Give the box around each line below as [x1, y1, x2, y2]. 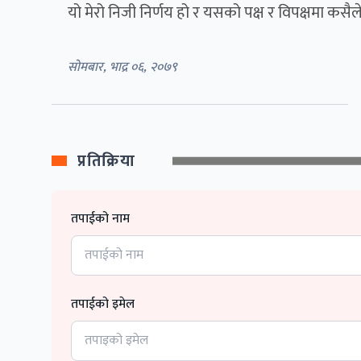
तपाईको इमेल [71, 293, 135, 315]
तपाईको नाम [71, 207, 130, 230]
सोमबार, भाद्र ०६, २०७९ [68, 56, 177, 78]
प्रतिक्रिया [77, 147, 135, 175]
